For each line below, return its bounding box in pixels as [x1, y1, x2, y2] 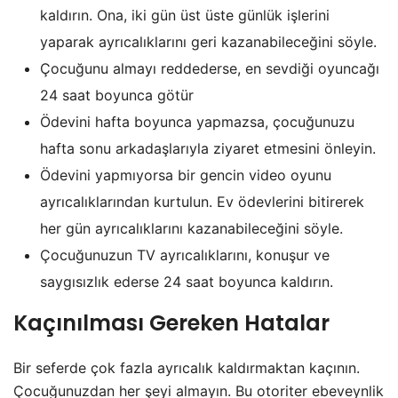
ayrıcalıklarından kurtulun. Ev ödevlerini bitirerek [40, 192, 364, 211]
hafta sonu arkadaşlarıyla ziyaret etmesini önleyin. [40, 139, 376, 157]
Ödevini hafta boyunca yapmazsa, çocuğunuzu [40, 112, 354, 131]
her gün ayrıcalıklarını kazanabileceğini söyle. [40, 219, 343, 237]
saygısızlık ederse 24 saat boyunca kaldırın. [40, 272, 333, 291]
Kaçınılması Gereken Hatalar [13, 307, 330, 338]
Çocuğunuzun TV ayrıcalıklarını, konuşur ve [40, 245, 330, 264]
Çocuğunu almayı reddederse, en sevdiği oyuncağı [40, 59, 379, 77]
